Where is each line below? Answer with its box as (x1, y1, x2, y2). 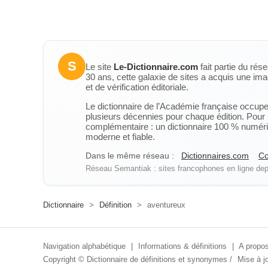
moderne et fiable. (86, 132, 155, 142)
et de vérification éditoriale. (86, 82, 188, 92)
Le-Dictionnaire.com (114, 62, 198, 72)
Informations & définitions (138, 242, 227, 251)
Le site (86, 62, 114, 72)
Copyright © (43, 255, 87, 264)
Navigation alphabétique (43, 242, 126, 251)
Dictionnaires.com (181, 151, 249, 160)
